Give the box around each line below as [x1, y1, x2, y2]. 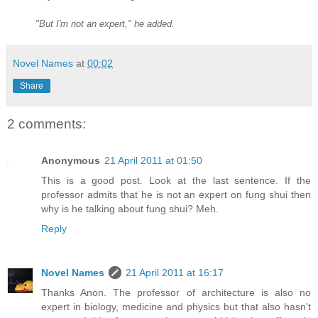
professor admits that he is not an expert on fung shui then [41, 189, 311, 201]
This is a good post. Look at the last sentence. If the [41, 175, 311, 187]
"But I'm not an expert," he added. [35, 18, 175, 30]
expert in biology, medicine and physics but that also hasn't [41, 301, 311, 313]
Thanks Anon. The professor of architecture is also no [41, 287, 311, 299]
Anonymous [41, 155, 100, 167]
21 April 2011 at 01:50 [104, 155, 202, 167]
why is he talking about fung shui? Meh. [41, 203, 219, 215]
